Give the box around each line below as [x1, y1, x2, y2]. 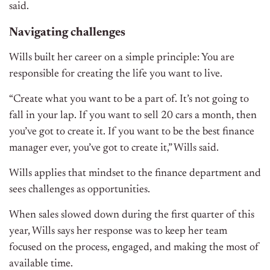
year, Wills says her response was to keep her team [9, 226, 227, 237]
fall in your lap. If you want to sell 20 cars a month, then [9, 110, 257, 122]
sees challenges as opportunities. [9, 184, 150, 196]
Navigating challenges [9, 27, 125, 39]
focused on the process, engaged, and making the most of [9, 242, 259, 254]
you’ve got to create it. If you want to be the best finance [9, 127, 254, 138]
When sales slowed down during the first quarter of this [9, 210, 254, 221]
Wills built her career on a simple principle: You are [9, 52, 234, 64]
